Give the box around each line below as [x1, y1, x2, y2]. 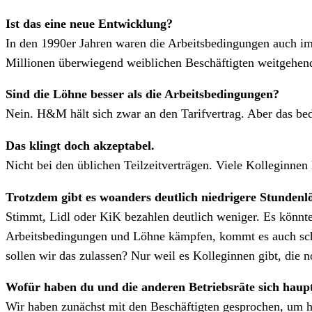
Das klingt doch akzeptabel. [6, 139, 155, 153]
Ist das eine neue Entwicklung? [6, 16, 173, 31]
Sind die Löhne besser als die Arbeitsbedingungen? [6, 87, 279, 102]
